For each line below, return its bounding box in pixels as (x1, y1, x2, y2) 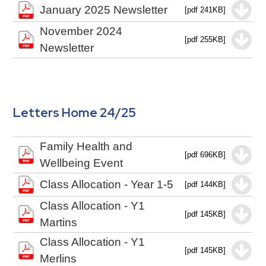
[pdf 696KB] (185, 150, 226, 159)
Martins (40, 216, 78, 229)
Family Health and (40, 140, 133, 153)
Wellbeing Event (40, 157, 123, 169)
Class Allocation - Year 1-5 (40, 178, 174, 191)
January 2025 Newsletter (40, 4, 168, 16)
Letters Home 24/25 (13, 104, 137, 121)
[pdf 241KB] (185, 5, 226, 14)
